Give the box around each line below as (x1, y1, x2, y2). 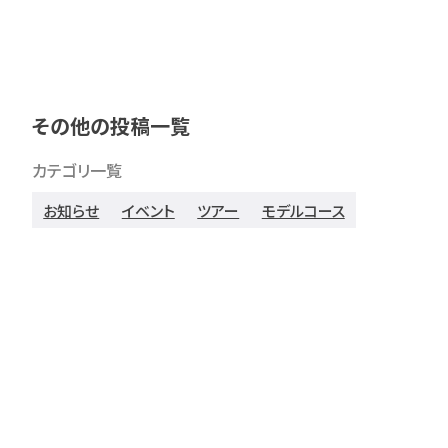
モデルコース (261, 199, 345, 221)
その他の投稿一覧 (32, 111, 190, 141)
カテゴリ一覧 (32, 158, 122, 183)
